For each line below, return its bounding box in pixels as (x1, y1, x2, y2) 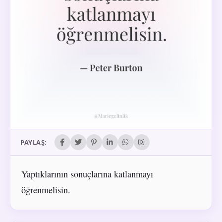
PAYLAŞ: (20, 137, 47, 147)
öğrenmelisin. (21, 184, 70, 196)
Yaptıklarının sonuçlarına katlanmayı (21, 168, 153, 180)
